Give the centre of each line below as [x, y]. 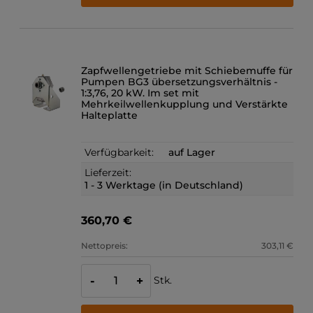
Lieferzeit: [108, 173]
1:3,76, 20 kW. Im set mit [140, 93]
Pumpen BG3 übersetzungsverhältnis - [180, 82]
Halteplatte [110, 116]
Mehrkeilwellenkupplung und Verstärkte [185, 104]
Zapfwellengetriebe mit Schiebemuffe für [187, 71]
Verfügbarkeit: [119, 153]
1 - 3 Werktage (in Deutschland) [164, 185]
